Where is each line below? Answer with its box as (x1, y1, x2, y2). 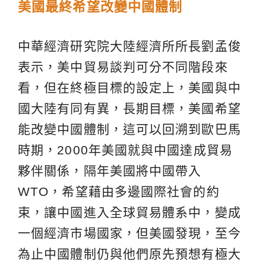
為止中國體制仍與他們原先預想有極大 (18, 247, 241, 261)
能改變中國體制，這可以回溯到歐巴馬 (18, 122, 241, 137)
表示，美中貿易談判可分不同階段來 (18, 60, 228, 74)
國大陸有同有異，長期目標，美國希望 (18, 102, 241, 116)
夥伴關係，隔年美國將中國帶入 (18, 164, 202, 178)
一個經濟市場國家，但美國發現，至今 (18, 226, 241, 240)
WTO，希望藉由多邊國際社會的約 (18, 185, 220, 199)
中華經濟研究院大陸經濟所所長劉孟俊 (18, 39, 241, 53)
